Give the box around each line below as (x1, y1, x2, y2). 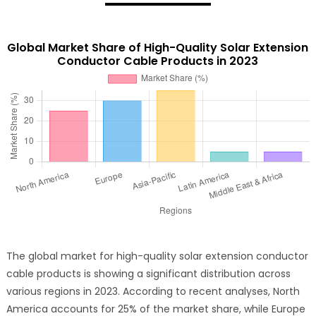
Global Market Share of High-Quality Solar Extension (7, 39, 309, 56)
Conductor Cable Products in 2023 (57, 52, 259, 69)
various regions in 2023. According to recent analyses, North (6, 284, 300, 298)
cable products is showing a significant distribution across (6, 266, 291, 281)
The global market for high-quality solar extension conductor (6, 248, 308, 263)
